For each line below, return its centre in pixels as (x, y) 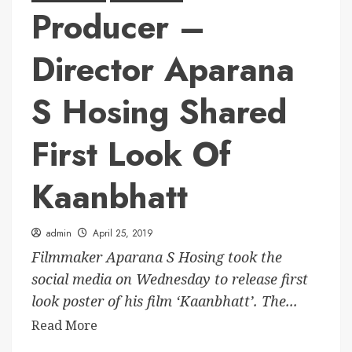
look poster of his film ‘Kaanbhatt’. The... (165, 301)
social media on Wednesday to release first (170, 279)
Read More (64, 325)
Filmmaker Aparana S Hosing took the (157, 257)
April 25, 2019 (123, 233)
